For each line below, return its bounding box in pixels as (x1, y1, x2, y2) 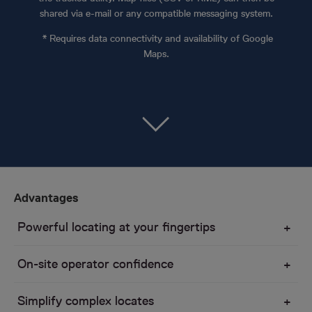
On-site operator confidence (17, 256, 173, 272)
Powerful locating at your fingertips (17, 219, 215, 235)
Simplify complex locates (17, 293, 154, 309)
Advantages (14, 191, 79, 205)
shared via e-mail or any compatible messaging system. (39, 7, 273, 19)
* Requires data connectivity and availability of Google (39, 32, 273, 45)
